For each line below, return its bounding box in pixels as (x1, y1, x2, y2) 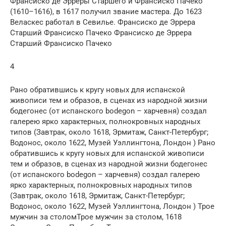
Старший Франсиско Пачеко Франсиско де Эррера (10, 28, 192, 37)
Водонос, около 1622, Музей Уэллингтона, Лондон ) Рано (10, 138, 215, 147)
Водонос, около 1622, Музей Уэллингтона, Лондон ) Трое (10, 201, 214, 211)
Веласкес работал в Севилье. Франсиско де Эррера (10, 17, 195, 27)
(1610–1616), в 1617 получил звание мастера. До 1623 (10, 7, 202, 16)
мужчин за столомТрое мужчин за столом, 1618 (10, 212, 182, 221)
